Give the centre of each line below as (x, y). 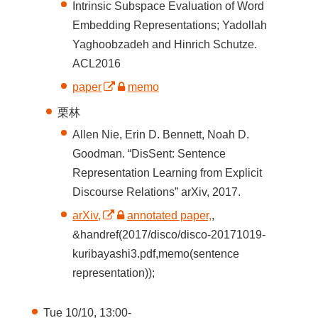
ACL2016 (97, 63)
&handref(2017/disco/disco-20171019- (169, 235)
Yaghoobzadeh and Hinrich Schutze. (165, 44)
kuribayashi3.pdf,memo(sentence (156, 254)
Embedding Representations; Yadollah (170, 25)
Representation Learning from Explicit (168, 172)
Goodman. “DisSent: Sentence (149, 153)
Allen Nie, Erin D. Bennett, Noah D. (161, 134)
